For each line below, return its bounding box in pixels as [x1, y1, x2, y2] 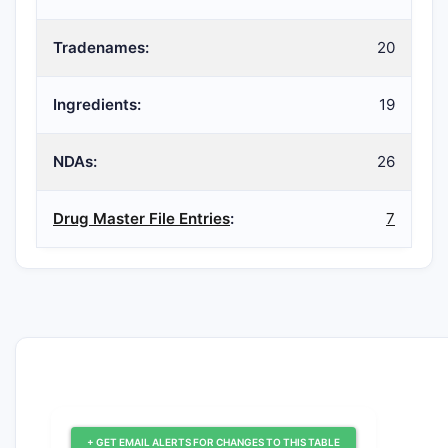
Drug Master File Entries [53, 209, 230, 228]
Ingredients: [53, 95, 141, 114]
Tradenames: [53, 38, 149, 57]
